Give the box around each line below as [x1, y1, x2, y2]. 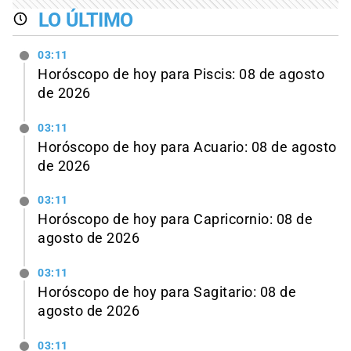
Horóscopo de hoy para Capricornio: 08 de [38, 212, 313, 228]
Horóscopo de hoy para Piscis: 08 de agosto [38, 66, 324, 82]
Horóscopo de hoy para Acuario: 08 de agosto [38, 139, 337, 155]
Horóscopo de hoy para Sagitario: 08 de [38, 284, 296, 301]
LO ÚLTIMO [38, 9, 134, 32]
